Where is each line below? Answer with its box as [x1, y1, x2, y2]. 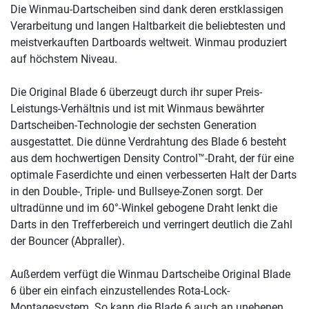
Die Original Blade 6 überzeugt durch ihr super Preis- [10, 86, 262, 99]
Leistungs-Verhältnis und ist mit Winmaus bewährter [10, 102, 264, 116]
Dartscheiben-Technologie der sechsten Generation [10, 119, 257, 132]
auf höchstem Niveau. [10, 52, 117, 66]
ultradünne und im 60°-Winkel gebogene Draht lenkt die [10, 201, 277, 215]
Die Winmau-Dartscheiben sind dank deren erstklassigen [10, 3, 283, 17]
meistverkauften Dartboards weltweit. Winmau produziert [10, 36, 287, 50]
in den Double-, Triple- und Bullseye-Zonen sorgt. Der [10, 185, 263, 199]
